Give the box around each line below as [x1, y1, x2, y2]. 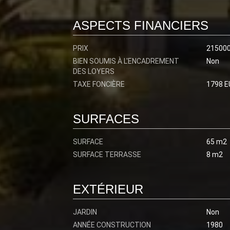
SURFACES [73, 112, 139, 126]
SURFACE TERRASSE [73, 150, 141, 159]
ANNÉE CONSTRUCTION [73, 221, 151, 229]
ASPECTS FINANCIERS [73, 18, 208, 32]
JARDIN [73, 208, 97, 216]
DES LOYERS [73, 67, 114, 75]
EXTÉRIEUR [73, 182, 143, 196]
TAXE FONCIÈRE [73, 80, 125, 88]
